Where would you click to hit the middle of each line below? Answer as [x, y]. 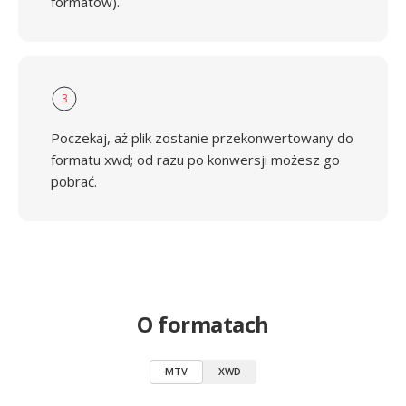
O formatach [203, 324]
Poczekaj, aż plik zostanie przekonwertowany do [202, 138]
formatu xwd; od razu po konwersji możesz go [195, 159]
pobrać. [74, 181]
